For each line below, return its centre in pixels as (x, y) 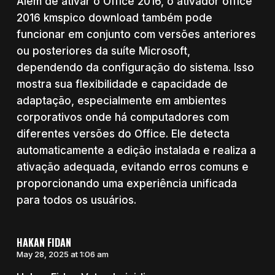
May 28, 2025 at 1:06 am (62, 254)
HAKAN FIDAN (44, 242)
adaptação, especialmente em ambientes (121, 101)
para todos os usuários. (76, 200)
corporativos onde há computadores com (122, 118)
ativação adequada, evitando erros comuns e (132, 167)
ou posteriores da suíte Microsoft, (103, 51)
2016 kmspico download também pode (114, 18)
